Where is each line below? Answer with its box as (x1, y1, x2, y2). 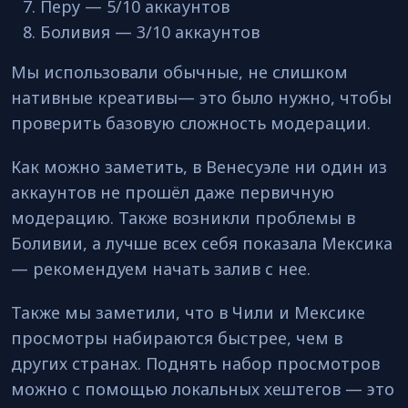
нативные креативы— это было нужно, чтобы (11, 87, 392, 108)
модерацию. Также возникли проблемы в (11, 207, 355, 229)
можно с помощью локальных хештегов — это (11, 378, 394, 400)
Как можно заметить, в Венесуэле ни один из (11, 156, 387, 178)
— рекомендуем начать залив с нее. (11, 258, 315, 280)
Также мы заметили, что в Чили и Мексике (11, 301, 365, 323)
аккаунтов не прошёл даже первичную (11, 181, 334, 203)
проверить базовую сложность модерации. (11, 112, 371, 134)
